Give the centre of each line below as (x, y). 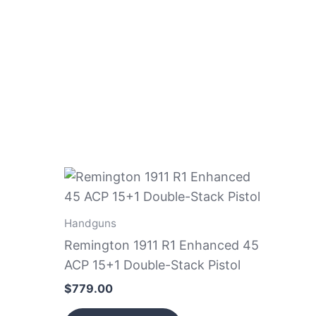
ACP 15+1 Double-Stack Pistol (152, 265)
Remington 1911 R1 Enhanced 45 (162, 245)
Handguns (90, 223)
